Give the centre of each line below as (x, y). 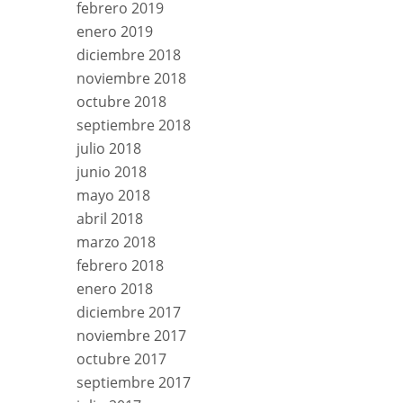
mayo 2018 (113, 195)
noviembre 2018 (131, 78)
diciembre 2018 (129, 54)
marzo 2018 (116, 242)
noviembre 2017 (131, 335)
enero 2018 (115, 288)
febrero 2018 (120, 265)
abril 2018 (110, 218)
